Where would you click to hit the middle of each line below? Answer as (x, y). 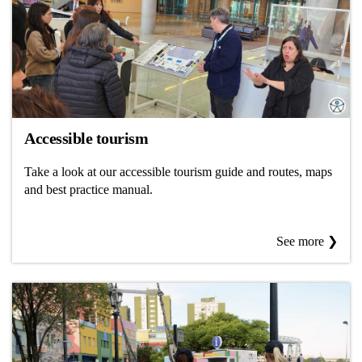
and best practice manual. (88, 189)
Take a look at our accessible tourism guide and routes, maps (178, 171)
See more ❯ (307, 241)
